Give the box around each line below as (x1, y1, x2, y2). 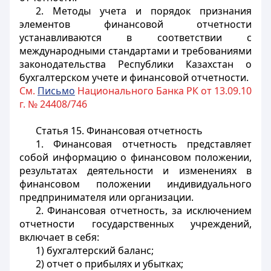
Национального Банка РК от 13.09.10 (75, 84, 252, 97)
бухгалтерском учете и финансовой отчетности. (19, 71, 249, 84)
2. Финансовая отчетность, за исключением (35, 204, 252, 217)
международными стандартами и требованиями (19, 44, 252, 57)
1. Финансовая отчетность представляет (35, 137, 252, 151)
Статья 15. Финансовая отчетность (35, 124, 203, 137)
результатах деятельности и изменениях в (19, 164, 252, 177)
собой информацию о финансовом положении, (19, 151, 252, 164)
